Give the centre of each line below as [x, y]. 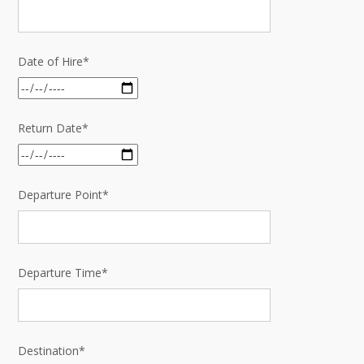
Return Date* [53, 128]
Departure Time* [63, 272]
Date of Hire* [54, 61]
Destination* [52, 350]
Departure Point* [63, 194]
